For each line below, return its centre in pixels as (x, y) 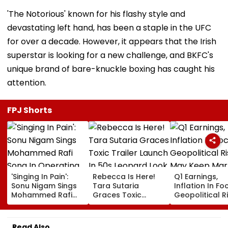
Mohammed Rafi (42, 195)
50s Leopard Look (125, 213)
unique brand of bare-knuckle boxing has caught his (111, 69)
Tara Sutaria (116, 186)
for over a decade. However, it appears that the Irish (112, 41)
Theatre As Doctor (46, 213)
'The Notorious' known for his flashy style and (96, 14)
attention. (27, 82)
